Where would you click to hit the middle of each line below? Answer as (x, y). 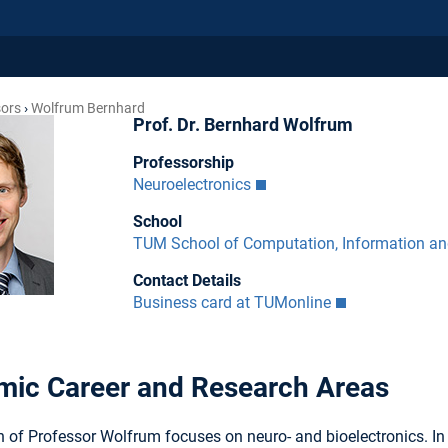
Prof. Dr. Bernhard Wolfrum (242, 125)
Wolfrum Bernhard (87, 108)
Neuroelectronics (191, 184)
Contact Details (186, 280)
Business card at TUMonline (231, 302)
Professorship (183, 162)
